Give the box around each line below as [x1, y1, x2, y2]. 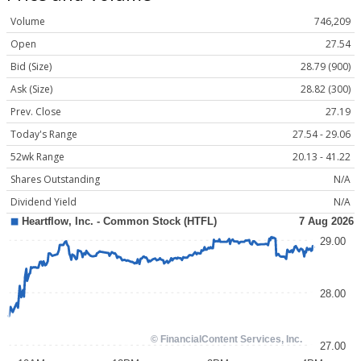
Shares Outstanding [10, 172, 100, 187]
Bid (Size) [10, 60, 52, 74]
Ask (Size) [10, 82, 52, 97]
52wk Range [10, 150, 64, 164]
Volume [10, 15, 45, 29]
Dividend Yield [10, 195, 77, 210]
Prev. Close [10, 105, 61, 119]
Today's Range [10, 127, 77, 142]
